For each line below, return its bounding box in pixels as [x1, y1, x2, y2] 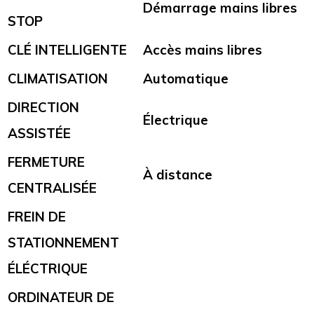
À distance [143, 166, 212, 184]
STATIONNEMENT [8, 234, 119, 252]
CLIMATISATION [8, 70, 108, 88]
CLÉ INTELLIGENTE [8, 41, 127, 59]
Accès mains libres [143, 41, 262, 59]
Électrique [143, 111, 208, 129]
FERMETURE [8, 153, 85, 171]
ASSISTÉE [8, 125, 71, 142]
